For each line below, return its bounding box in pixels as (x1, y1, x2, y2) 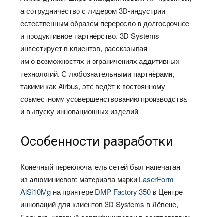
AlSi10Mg (20, 186, 51, 197)
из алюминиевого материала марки (20, 174, 138, 185)
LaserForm (139, 174, 174, 185)
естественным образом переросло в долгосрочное (20, 18, 190, 29)
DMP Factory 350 (95, 186, 151, 197)
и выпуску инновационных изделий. (20, 106, 140, 117)
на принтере (53, 186, 93, 197)
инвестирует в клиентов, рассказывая (20, 43, 148, 54)
